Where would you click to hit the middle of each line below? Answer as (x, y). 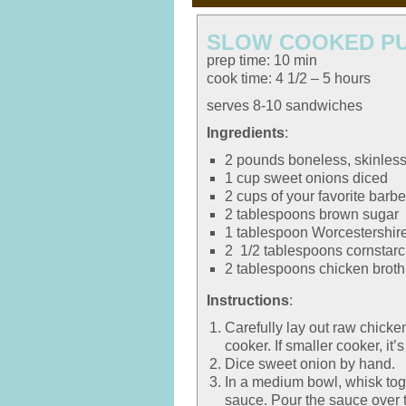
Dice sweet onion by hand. (310, 364)
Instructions (248, 300)
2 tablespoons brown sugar (312, 214)
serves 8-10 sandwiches (285, 106)
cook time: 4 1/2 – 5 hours (289, 78)
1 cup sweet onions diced (306, 178)
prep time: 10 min (262, 60)
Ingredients (246, 133)
